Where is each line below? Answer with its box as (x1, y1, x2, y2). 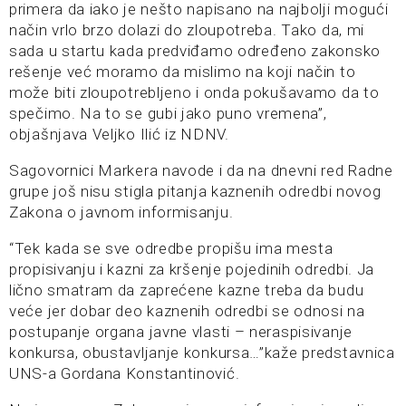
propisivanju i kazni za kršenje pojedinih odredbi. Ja (9, 259, 375, 278)
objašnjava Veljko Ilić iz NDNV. (9, 124, 229, 143)
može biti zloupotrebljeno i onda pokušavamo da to (9, 82, 380, 101)
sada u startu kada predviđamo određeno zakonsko (9, 41, 381, 60)
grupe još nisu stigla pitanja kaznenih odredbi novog (9, 181, 382, 200)
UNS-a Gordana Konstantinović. (9, 363, 240, 382)
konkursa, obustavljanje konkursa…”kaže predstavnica (9, 343, 395, 362)
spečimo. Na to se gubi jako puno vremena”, (9, 103, 327, 122)
